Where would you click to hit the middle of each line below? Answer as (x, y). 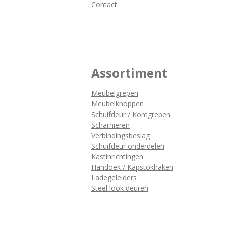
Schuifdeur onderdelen (128, 146)
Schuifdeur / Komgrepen (131, 115)
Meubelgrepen (115, 93)
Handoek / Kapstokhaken (132, 167)
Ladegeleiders (114, 178)
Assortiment (129, 73)
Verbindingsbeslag (121, 136)
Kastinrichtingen (117, 157)
